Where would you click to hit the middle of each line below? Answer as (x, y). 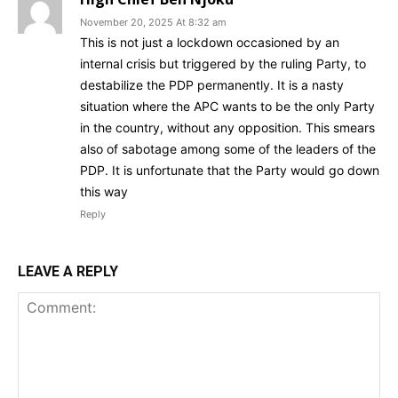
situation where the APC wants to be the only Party (227, 107)
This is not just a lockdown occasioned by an (210, 43)
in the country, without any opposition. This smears (227, 128)
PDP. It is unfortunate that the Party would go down (230, 171)
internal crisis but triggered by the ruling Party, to (223, 64)
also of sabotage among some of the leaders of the (228, 149)
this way (104, 192)
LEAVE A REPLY (68, 272)
